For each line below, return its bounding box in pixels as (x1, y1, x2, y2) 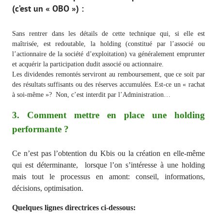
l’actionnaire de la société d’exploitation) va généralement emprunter (12, 50, 205, 58)
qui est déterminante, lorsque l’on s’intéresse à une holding (12, 160, 205, 169)
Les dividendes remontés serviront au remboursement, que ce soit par (12, 70, 205, 78)
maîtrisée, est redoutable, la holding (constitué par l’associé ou (12, 40, 205, 47)
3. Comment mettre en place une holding (12, 109, 205, 120)
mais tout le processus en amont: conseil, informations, (12, 172, 205, 181)
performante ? (12, 124, 69, 134)
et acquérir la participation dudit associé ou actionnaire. (12, 60, 164, 68)
